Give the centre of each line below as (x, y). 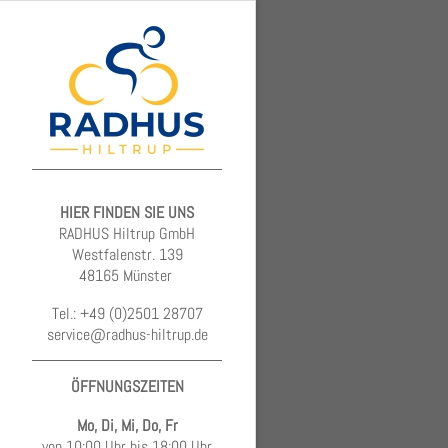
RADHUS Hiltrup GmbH (127, 233)
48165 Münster (127, 275)
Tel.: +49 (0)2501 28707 (127, 313)
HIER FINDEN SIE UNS (127, 212)
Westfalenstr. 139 (127, 254)
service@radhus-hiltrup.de (127, 334)
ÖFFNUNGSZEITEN (127, 386)
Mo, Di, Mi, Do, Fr (127, 425)
